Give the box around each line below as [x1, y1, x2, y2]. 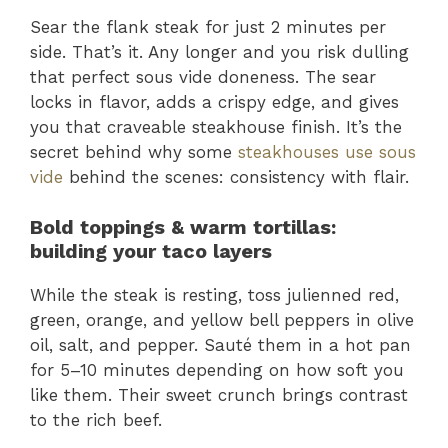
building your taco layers [30, 239, 272, 264]
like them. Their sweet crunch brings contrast [30, 385, 408, 406]
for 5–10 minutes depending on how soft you [30, 360, 404, 381]
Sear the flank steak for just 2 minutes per [30, 16, 386, 37]
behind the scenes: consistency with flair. [63, 166, 409, 187]
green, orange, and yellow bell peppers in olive [30, 310, 414, 331]
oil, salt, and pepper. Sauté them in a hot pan [30, 335, 411, 356]
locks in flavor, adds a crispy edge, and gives [30, 91, 399, 112]
